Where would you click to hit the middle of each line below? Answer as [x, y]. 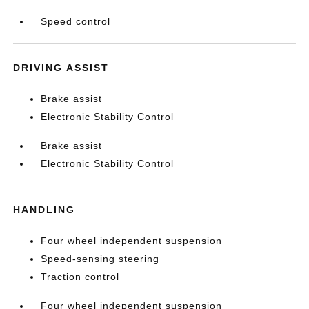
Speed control [76, 21]
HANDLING [44, 209]
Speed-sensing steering [100, 258]
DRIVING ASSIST [61, 67]
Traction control [80, 276]
